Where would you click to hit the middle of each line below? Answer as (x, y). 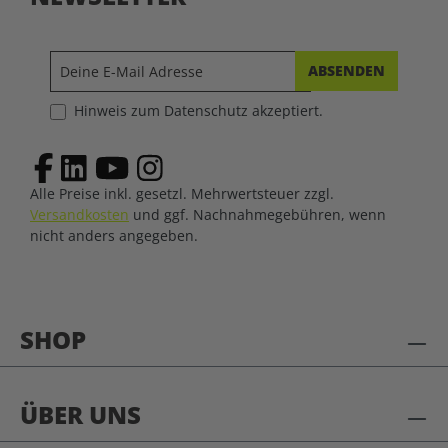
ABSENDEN (346, 70)
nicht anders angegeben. (114, 235)
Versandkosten (79, 214)
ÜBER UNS (80, 414)
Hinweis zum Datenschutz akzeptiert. (198, 110)
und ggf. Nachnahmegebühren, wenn (257, 214)
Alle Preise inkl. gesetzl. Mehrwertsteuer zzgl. (182, 193)
